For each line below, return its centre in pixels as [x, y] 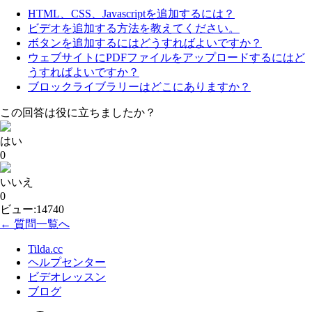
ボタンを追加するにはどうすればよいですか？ [145, 43]
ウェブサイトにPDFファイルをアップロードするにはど [166, 58]
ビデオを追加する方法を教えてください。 [134, 29]
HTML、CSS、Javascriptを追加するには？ [131, 14]
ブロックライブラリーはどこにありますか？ [139, 87]
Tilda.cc [45, 249]
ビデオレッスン [67, 277]
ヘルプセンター [67, 263]
